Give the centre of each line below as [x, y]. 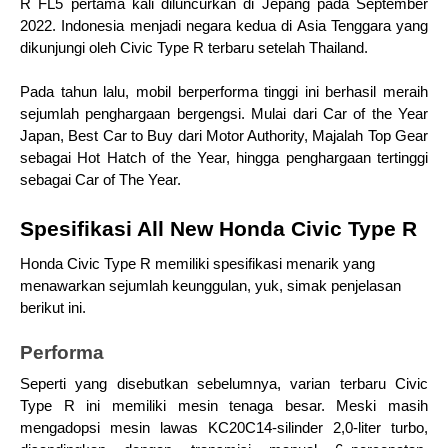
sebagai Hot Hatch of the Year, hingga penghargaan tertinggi [224, 158]
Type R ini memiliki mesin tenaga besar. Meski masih [224, 405]
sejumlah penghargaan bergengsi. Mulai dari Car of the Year [224, 114]
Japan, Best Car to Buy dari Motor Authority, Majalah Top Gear [224, 136]
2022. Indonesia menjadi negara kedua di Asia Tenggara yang [224, 26]
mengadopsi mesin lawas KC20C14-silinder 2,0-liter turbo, [224, 427]
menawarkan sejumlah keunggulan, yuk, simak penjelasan [210, 286]
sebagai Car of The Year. [100, 180]
